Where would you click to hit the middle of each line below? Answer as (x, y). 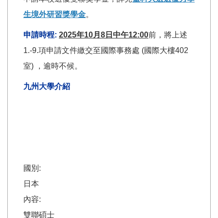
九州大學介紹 (47, 87)
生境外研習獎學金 (54, 15)
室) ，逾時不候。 (53, 66)
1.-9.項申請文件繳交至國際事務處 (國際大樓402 (106, 51)
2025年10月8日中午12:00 (104, 35)
